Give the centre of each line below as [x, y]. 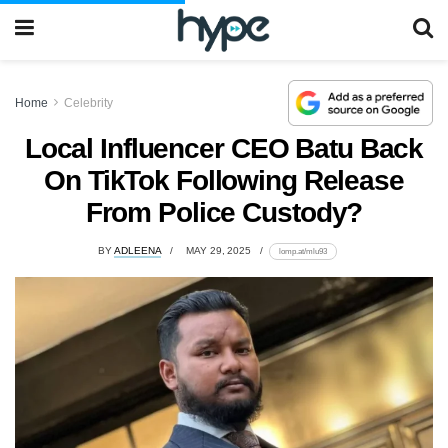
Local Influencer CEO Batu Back [224, 148]
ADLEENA [138, 251]
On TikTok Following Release [224, 180]
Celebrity [88, 102]
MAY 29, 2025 [219, 251]
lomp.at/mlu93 [302, 251]
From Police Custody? [224, 212]
